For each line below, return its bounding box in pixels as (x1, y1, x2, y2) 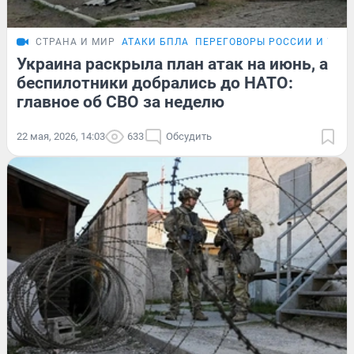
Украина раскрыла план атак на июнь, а (17, 54, 328, 73)
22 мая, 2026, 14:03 (17, 130, 105, 142)
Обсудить (166, 130, 212, 142)
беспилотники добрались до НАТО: (17, 73, 293, 92)
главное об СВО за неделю (17, 92, 224, 111)
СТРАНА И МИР (36, 36, 115, 47)
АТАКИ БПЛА (122, 36, 189, 47)
